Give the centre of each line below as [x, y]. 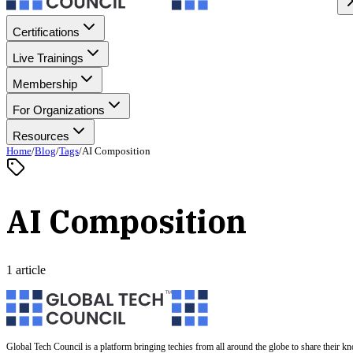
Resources [41, 136]
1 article [26, 269]
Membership [45, 84]
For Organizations [59, 110]
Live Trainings [48, 58]
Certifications [46, 32]
